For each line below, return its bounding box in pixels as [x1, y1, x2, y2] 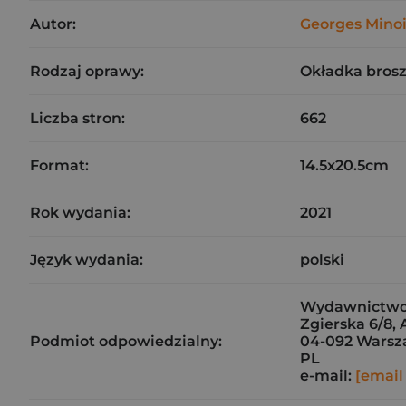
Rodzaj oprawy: [30, 63, 144, 80]
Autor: [30, 15, 76, 33]
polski [300, 251, 344, 268]
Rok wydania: [30, 204, 130, 221]
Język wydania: [30, 251, 143, 268]
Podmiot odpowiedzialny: [30, 333, 222, 350]
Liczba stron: [30, 110, 125, 127]
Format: [30, 157, 89, 174]
